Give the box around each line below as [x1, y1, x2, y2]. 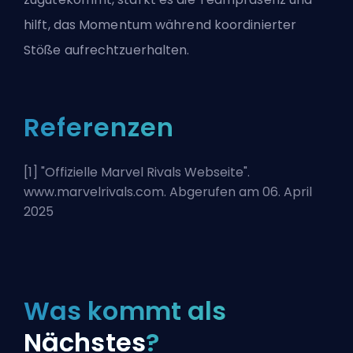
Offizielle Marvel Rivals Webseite [45, 163, 243, 182]
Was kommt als [24, 293, 227, 329]
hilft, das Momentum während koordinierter [24, 16, 297, 35]
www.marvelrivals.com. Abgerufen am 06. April [24, 183, 312, 202]
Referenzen [24, 110, 174, 146]
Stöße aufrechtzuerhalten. [24, 41, 190, 60]
